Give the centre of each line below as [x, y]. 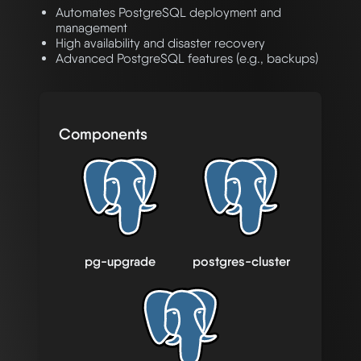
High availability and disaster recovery [160, 44]
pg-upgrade [120, 262]
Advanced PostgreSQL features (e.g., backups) [187, 59]
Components [103, 134]
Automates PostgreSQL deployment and [168, 13]
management [91, 28]
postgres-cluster [241, 262]
